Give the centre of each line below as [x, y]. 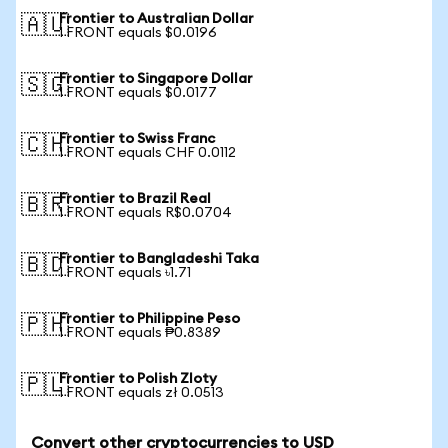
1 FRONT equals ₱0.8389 [140, 333]
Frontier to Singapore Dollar [156, 79]
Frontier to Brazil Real [135, 199]
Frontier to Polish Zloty [138, 379]
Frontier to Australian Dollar [156, 19]
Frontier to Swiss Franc [137, 139]
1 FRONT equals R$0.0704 [145, 213]
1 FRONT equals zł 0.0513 [141, 393]
